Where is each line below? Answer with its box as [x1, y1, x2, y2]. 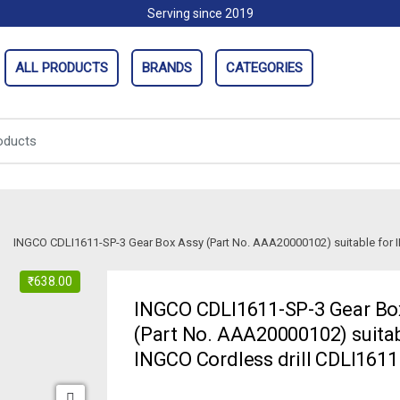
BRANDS [142, 60, 192, 76]
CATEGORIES [226, 60, 303, 76]
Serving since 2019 [146, 6, 254, 21]
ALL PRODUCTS [15, 60, 108, 76]
